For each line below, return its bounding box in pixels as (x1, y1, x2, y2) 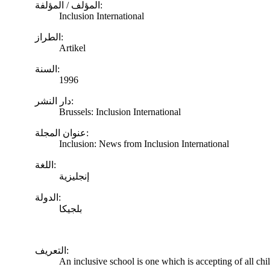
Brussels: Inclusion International (59, 106, 181, 117)
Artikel (59, 42, 86, 53)
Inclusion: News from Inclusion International (59, 138, 229, 149)
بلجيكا (59, 203, 82, 214)
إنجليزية (59, 171, 89, 181)
